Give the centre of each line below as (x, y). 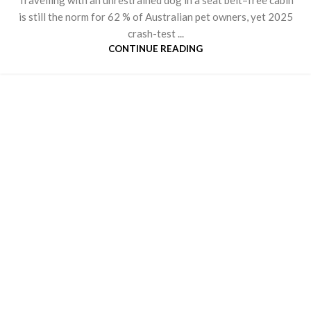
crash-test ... (155, 33)
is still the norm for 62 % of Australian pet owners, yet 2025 (155, 16)
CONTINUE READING (155, 48)
